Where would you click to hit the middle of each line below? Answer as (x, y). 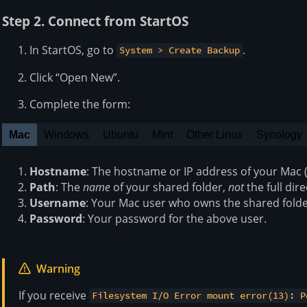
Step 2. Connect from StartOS (95, 21)
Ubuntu (121, 134)
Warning (58, 268)
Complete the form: (80, 104)
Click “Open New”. (75, 77)
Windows (66, 134)
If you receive (54, 295)
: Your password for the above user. (174, 218)
